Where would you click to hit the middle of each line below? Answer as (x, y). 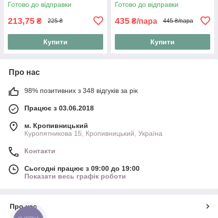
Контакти (40, 151)
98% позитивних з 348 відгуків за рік (81, 90)
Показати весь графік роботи (75, 176)
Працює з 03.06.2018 (59, 108)
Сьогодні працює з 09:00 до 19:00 (82, 168)
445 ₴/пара (178, 21)
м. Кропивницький (56, 125)
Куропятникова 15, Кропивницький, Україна (93, 133)
